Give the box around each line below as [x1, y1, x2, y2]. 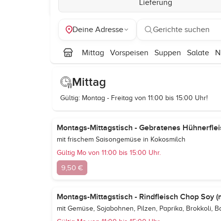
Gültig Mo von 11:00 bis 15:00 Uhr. [57, 149, 161, 156]
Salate [187, 48, 209, 57]
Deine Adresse [73, 25, 123, 34]
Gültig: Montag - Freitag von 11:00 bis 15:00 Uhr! [60, 94, 208, 102]
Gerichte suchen [153, 25, 210, 34]
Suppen [154, 48, 181, 57]
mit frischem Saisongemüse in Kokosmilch [57, 136, 185, 143]
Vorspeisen [110, 48, 148, 57]
